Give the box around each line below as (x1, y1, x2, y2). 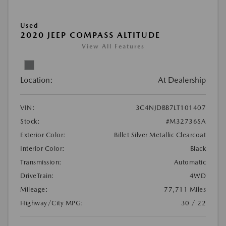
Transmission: (20, 158, 62, 166)
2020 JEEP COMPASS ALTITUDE (20, 30, 160, 40)
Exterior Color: (20, 131, 66, 139)
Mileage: (20, 186, 48, 194)
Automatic (174, 158, 206, 166)
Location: (20, 75, 53, 85)
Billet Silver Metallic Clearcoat (114, 131, 206, 139)
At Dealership (158, 75, 206, 85)
